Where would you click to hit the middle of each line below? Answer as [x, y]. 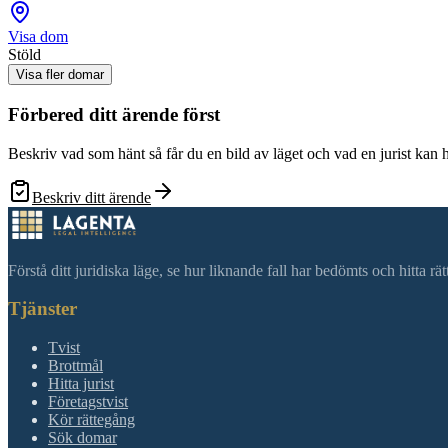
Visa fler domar [60, 75]
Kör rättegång [91, 420]
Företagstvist [88, 402]
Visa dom [38, 37]
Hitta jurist [81, 384]
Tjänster [42, 309]
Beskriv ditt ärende [91, 197]
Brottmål [75, 366]
